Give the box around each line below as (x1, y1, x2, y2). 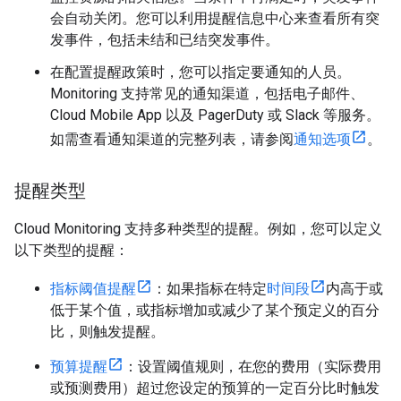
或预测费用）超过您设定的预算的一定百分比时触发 (50, 379, 380, 397)
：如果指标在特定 (152, 279, 267, 297)
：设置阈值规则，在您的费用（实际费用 (124, 357, 381, 375)
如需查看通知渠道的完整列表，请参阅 (50, 130, 294, 148)
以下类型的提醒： (14, 241, 129, 259)
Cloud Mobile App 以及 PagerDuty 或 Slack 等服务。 (50, 106, 380, 124)
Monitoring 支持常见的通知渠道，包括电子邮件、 (50, 84, 364, 102)
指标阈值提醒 (50, 279, 136, 297)
